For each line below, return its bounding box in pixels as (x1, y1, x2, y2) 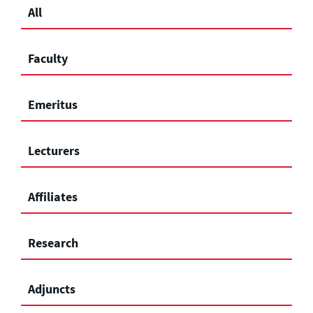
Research (28, 234, 78, 251)
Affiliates (28, 188, 78, 205)
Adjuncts (28, 280, 75, 297)
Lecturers (28, 142, 80, 159)
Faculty (28, 50, 68, 66)
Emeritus (28, 96, 78, 112)
